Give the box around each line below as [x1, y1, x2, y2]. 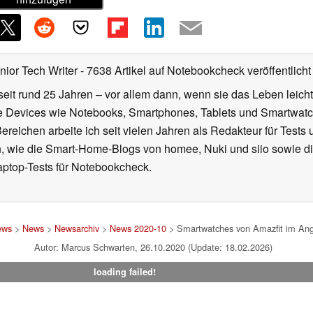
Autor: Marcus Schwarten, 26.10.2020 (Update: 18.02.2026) [34, 240, 272, 254]
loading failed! [93, 265, 156, 279]
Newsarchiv [54, 221, 99, 235]
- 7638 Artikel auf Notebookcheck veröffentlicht [80, 62, 311, 79]
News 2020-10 [110, 221, 166, 235]
